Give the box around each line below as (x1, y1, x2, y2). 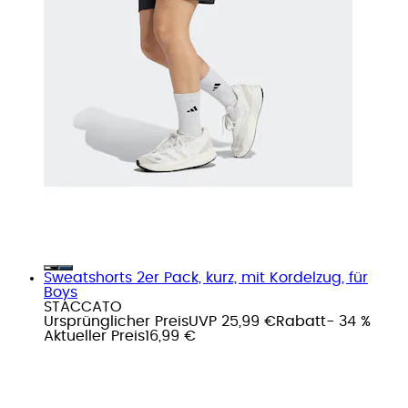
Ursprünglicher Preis (44, 313, 189, 329)
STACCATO (44, 299, 122, 314)
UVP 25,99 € (189, 313, 276, 329)
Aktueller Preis (44, 328, 145, 343)
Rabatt (276, 313, 326, 329)
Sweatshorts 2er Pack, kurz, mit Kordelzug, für (44, 270, 368, 285)
